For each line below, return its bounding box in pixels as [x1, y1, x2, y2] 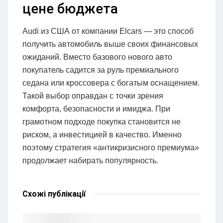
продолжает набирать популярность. [22, 156, 158, 165]
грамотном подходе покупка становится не [22, 117, 181, 126]
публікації [46, 189, 86, 199]
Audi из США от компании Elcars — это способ [22, 26, 194, 35]
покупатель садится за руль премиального [22, 65, 179, 74]
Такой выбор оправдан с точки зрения [22, 91, 163, 100]
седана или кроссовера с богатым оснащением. [22, 78, 200, 87]
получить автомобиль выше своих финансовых [22, 39, 198, 48]
